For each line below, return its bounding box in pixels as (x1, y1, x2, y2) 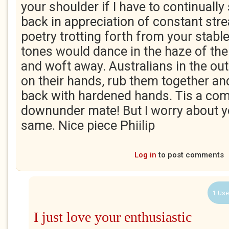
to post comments (156, 150, 224, 159)
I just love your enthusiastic (34, 209, 192, 225)
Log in (134, 150, 156, 159)
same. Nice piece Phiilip (21, 118, 155, 133)
